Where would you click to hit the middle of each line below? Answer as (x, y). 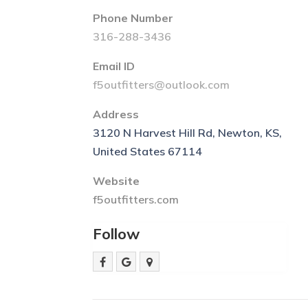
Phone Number (133, 18)
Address (116, 114)
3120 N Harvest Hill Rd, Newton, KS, (188, 132)
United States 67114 (148, 151)
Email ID (114, 66)
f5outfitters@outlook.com (162, 84)
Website (117, 180)
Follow (117, 233)
